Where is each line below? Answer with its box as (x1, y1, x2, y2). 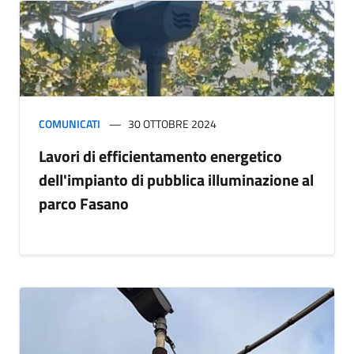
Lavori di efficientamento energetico (39, 144, 282, 169)
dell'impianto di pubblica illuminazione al (39, 168, 314, 193)
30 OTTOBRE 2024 (128, 115, 217, 133)
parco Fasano (39, 191, 129, 217)
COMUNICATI (39, 115, 100, 133)
